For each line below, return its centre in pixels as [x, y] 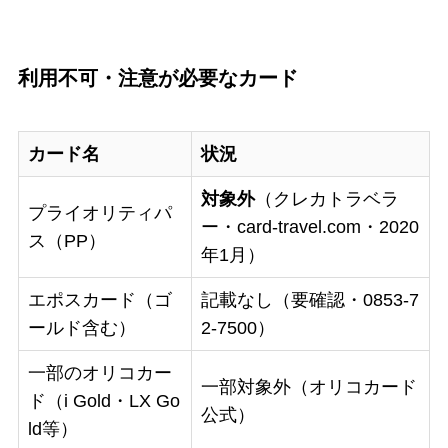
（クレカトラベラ [326, 199]
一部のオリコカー [99, 373]
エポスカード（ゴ [99, 300]
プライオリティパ [99, 213]
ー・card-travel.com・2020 [309, 227]
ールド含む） [81, 328]
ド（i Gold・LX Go [103, 401]
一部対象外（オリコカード [308, 387]
